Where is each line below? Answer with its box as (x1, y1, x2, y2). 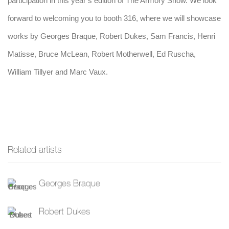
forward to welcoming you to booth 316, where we (8, 14, 174, 22)
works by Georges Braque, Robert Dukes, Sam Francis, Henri (8, 32, 215, 40)
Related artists (8, 144, 62, 155)
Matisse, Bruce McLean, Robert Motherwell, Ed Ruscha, (8, 50, 196, 58)
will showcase (174, 14, 221, 22)
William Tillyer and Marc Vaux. (8, 67, 108, 76)
